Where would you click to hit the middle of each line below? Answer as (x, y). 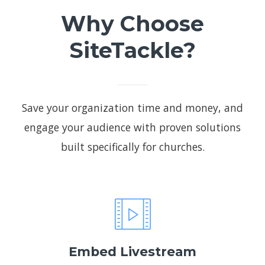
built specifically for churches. (132, 146)
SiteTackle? (132, 51)
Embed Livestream (132, 251)
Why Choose (132, 24)
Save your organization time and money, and (132, 107)
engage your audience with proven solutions (132, 127)
